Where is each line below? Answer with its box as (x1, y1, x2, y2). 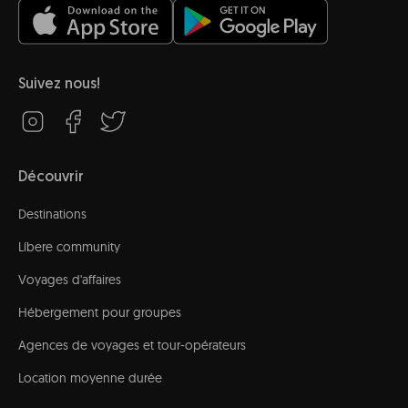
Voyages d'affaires (18, 271, 121, 288)
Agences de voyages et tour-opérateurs (18, 337, 246, 353)
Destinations (18, 206, 87, 222)
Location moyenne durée (18, 370, 162, 386)
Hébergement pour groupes (18, 304, 181, 321)
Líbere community (18, 239, 120, 255)
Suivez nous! (18, 77, 100, 92)
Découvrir (18, 170, 84, 185)
